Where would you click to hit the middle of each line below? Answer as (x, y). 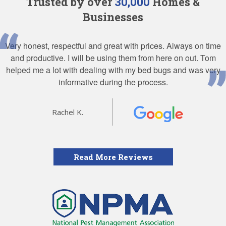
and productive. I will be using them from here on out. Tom (113, 58)
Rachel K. (67, 112)
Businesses (113, 17)
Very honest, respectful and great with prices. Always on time (113, 46)
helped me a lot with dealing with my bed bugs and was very (113, 70)
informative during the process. (113, 82)
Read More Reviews (113, 157)
